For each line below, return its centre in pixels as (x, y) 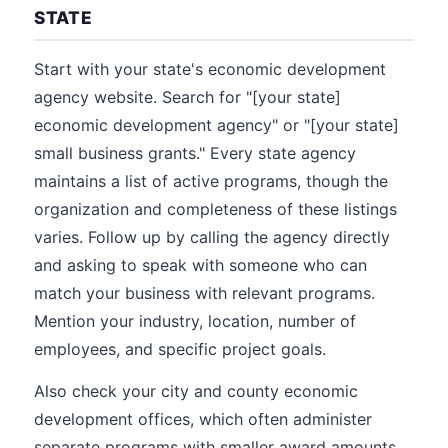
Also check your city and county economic (196, 391)
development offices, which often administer (203, 419)
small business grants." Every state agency (195, 153)
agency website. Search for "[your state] (187, 97)
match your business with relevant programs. (204, 293)
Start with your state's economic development (210, 69)
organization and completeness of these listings (215, 209)
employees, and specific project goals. (180, 349)
